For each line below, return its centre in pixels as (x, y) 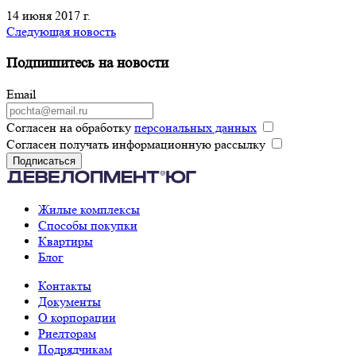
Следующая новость (61, 31)
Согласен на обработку (70, 128)
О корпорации (77, 318)
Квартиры (66, 242)
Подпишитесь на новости (87, 63)
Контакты (65, 286)
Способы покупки (88, 226)
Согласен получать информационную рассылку (136, 145)
